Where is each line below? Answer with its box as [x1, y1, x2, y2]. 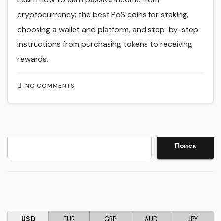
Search [7, 136, 38, 147]
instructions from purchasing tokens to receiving [17, 38, 193, 49]
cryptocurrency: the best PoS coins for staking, [17, 9, 189, 20]
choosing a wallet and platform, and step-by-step [17, 24, 199, 35]
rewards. [17, 53, 49, 64]
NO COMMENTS [25, 82, 75, 90]
